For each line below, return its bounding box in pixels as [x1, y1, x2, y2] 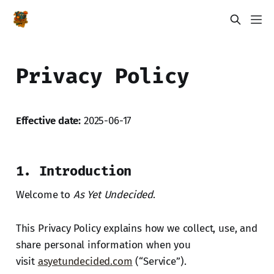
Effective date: [15, 114, 81, 127]
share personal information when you [15, 238, 191, 251]
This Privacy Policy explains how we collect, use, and [15, 221, 257, 235]
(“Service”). [132, 254, 187, 268]
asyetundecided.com [37, 254, 133, 268]
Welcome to [15, 188, 73, 201]
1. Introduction [15, 162, 132, 179]
